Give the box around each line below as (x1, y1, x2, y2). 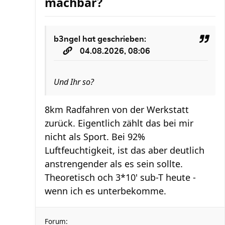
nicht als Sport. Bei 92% (45, 131, 145, 143)
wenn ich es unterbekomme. (45, 185, 166, 197)
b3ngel (54, 35, 80, 43)
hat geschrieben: (80, 35, 146, 43)
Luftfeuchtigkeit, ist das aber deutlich (45, 144, 204, 156)
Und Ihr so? (54, 76, 94, 87)
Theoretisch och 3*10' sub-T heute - (45, 171, 196, 183)
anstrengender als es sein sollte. (45, 158, 183, 170)
